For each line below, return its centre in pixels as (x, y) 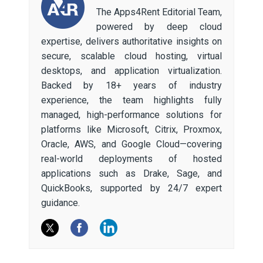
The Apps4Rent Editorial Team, (159, 12)
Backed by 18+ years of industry (131, 85)
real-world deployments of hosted (131, 159)
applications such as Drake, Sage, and (131, 173)
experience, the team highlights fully (131, 100)
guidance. (60, 203)
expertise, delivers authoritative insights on (131, 41)
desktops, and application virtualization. (131, 70)
